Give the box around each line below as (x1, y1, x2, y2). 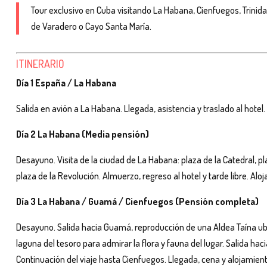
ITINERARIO (16, 57, 64, 70)
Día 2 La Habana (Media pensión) (16, 128, 149, 140)
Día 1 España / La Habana (16, 76, 116, 89)
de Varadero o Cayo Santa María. (31, 20, 151, 32)
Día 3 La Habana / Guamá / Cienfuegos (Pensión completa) (16, 195, 259, 207)
